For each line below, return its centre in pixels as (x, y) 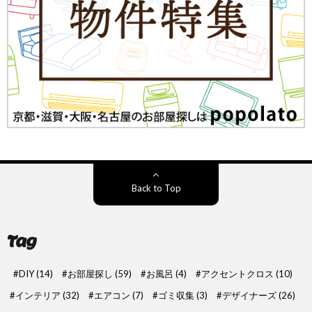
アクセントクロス (237, 274)
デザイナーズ (249, 295)
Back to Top (156, 188)
